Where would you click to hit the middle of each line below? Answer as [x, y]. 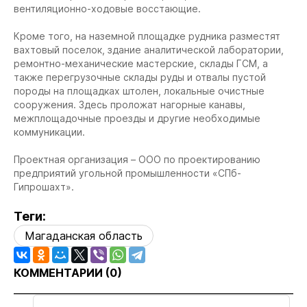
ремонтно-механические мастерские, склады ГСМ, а [141, 63]
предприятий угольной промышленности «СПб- [127, 173]
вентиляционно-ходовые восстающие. [107, 8]
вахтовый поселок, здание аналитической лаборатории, [149, 49]
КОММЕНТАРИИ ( [62, 272]
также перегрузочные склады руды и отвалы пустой [140, 77]
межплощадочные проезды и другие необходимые [137, 118]
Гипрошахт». [44, 186]
